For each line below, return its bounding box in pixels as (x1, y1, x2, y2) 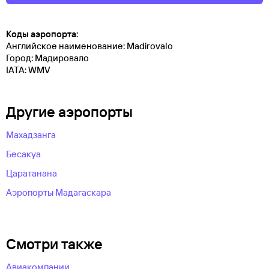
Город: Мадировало (6, 52, 89, 64)
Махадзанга (6, 129, 56, 141)
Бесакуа (6, 148, 41, 160)
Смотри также (6, 235, 103, 253)
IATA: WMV (6, 64, 50, 76)
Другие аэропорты (6, 103, 133, 121)
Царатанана (6, 168, 57, 180)
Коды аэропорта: (6, 28, 78, 40)
